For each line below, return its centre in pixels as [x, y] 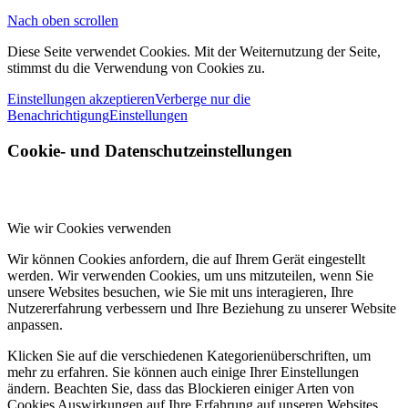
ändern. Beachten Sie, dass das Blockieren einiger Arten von [181, 388]
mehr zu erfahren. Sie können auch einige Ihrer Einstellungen [183, 372]
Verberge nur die [203, 99]
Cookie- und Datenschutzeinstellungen [150, 150]
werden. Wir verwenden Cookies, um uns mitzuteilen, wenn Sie [190, 275]
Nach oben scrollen [63, 21]
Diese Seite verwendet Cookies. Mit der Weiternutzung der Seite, [194, 52]
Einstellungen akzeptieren [81, 99]
